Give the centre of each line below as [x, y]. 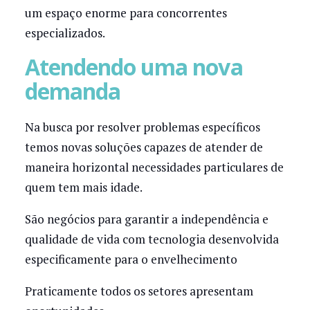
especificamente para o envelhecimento [131, 259]
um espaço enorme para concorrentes [126, 13]
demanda [73, 91]
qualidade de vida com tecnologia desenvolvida [152, 239]
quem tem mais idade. [83, 187]
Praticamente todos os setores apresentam [139, 291]
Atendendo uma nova [134, 67]
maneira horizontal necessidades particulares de [154, 167]
